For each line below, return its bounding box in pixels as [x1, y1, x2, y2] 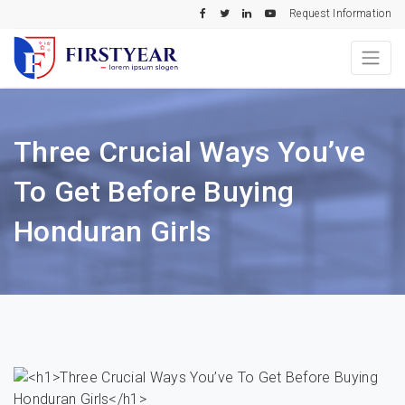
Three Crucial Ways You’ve [14, 135, 366, 169]
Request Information [288, 7, 391, 21]
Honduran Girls [14, 214, 212, 249]
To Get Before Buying [14, 174, 295, 209]
